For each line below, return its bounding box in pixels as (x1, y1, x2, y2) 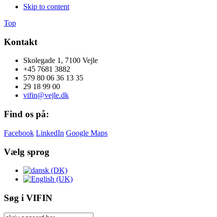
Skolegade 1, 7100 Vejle (23, 56, 98, 65)
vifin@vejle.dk (23, 91, 69, 100)
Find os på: (4, 109, 49, 120)
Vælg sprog (4, 146, 49, 157)
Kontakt (4, 36, 37, 47)
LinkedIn (36, 128, 64, 137)
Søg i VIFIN (4, 193, 52, 203)
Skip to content (23, 2, 69, 11)
